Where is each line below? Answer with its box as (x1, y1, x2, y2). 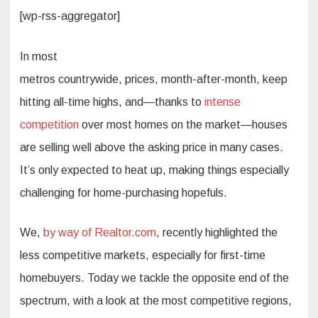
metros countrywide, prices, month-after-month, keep (20, 73, 287, 86)
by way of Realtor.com (43, 226, 156, 239)
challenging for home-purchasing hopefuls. (20, 187, 227, 199)
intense (202, 96, 241, 109)
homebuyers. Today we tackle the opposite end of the (20, 272, 289, 285)
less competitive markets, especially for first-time (20, 249, 265, 262)
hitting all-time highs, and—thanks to (20, 96, 202, 109)
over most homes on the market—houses (79, 119, 287, 131)
